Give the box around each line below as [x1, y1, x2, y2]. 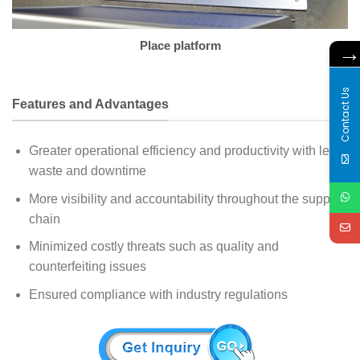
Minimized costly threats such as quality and [28, 239, 279, 254]
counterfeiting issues [28, 260, 146, 274]
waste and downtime [28, 164, 146, 178]
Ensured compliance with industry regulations [28, 287, 288, 301]
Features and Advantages [12, 96, 169, 111]
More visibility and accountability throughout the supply [28, 191, 340, 206]
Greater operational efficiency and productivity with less [28, 144, 342, 158]
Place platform [139, 39, 221, 53]
